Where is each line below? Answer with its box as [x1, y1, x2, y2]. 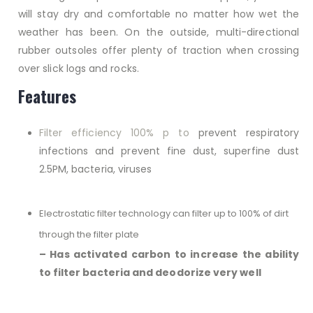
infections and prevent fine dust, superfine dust [38, 144, 299, 159]
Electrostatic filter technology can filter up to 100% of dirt [38, 207, 289, 221]
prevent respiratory [189, 126, 299, 140]
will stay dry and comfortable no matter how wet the [18, 7, 299, 22]
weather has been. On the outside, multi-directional [18, 25, 299, 40]
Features [18, 85, 76, 109]
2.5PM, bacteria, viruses [38, 162, 152, 177]
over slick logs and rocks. [18, 61, 139, 76]
